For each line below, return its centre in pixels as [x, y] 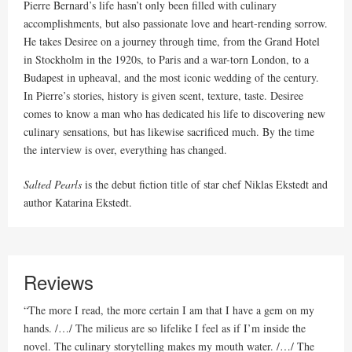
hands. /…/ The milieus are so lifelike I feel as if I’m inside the [165, 328]
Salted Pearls [53, 185]
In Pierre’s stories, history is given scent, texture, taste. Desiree [163, 96]
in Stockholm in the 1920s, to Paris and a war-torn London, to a [166, 60]
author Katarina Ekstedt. [78, 203]
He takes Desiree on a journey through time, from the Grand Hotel [172, 42]
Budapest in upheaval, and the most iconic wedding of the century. [171, 78]
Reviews [59, 282]
